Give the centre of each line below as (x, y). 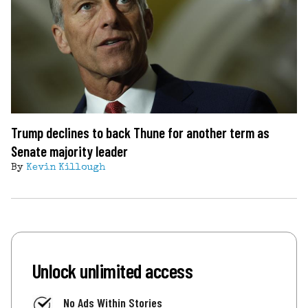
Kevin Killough (66, 167)
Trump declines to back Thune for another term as (140, 132)
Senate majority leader (69, 151)
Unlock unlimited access (113, 270)
